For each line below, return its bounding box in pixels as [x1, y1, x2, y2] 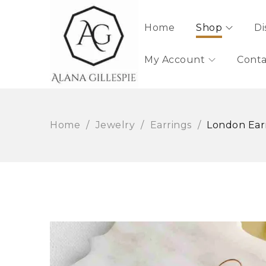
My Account [144, 54, 205, 65]
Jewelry [95, 119, 135, 131]
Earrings [150, 119, 192, 131]
